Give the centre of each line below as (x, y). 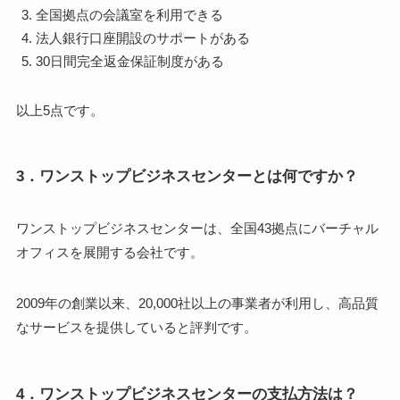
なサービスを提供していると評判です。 (136, 328)
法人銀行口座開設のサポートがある (143, 37)
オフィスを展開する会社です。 (109, 253)
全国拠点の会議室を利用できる (130, 15)
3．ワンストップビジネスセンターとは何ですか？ (187, 176)
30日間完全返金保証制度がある (130, 61)
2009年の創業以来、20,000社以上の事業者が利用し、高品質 (197, 304)
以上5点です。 (59, 110)
